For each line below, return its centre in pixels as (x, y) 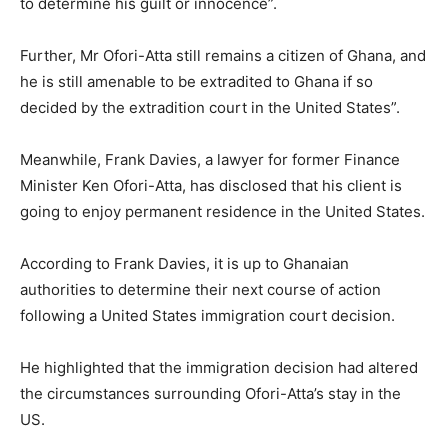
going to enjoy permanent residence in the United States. (222, 211)
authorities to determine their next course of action (200, 289)
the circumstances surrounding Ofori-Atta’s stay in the (210, 393)
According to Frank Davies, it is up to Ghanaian (184, 263)
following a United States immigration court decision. (207, 315)
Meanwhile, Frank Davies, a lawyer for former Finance (210, 159)
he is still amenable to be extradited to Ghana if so (196, 81)
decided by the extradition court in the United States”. (210, 107)
